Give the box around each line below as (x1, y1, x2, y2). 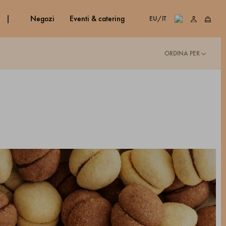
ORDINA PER (164, 49, 200, 58)
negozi (36, 14, 54, 24)
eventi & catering (73, 14, 125, 24)
